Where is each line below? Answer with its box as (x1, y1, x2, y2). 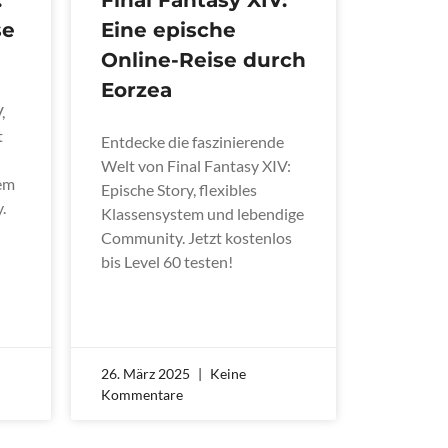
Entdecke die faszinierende (101, 131, 284, 151)
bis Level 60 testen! (101, 251, 233, 271)
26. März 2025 (101, 364, 193, 382)
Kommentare (101, 385, 183, 403)
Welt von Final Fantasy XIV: (101, 155, 291, 175)
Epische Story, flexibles (101, 179, 257, 199)
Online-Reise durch (101, 47, 306, 72)
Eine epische (101, 17, 236, 42)
